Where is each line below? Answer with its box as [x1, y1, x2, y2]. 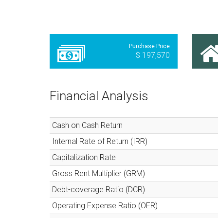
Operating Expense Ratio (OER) [52, 200, 158, 210]
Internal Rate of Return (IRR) [52, 136, 147, 146]
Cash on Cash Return [52, 120, 123, 130]
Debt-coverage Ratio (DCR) [52, 184, 145, 194]
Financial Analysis [50, 88, 148, 103]
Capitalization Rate [52, 152, 116, 162]
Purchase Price [128, 42, 170, 50]
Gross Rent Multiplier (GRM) [52, 168, 145, 178]
